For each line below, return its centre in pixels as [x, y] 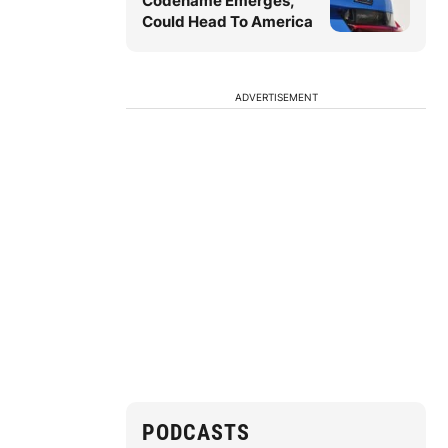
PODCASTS [196, 432]
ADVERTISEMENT [276, 97]
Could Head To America [227, 21]
